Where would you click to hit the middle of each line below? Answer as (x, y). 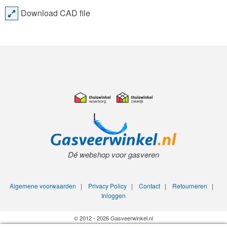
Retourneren (190, 186)
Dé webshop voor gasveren (113, 155)
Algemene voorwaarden (43, 186)
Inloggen (113, 196)
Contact (149, 186)
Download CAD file (55, 13)
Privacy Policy (107, 186)
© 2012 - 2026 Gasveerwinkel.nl (113, 218)
